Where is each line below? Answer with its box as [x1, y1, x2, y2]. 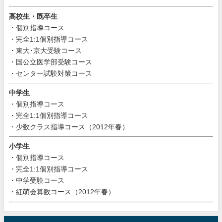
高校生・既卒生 [9, 12, 57, 20]
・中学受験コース [9, 177, 64, 184]
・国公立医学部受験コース [9, 58, 92, 65]
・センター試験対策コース [9, 69, 92, 77]
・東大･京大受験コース [9, 47, 82, 54]
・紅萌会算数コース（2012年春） [9, 188, 115, 196]
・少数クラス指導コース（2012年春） [9, 123, 129, 131]
